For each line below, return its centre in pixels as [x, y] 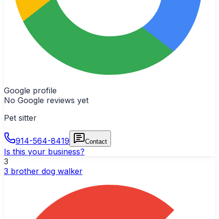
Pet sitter [20, 118]
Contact [96, 141]
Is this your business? [44, 151]
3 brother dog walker [43, 171]
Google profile [30, 90]
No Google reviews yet [46, 100]
